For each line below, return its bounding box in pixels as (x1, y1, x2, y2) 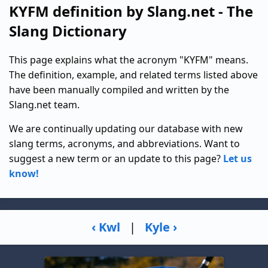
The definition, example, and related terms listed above (9, 68, 258, 81)
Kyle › (144, 219, 177, 236)
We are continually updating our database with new (9, 121, 243, 135)
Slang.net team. (9, 98, 80, 111)
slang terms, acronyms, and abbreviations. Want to (9, 136, 240, 150)
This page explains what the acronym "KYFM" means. (9, 53, 248, 66)
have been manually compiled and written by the (9, 83, 229, 96)
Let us (223, 151, 252, 165)
